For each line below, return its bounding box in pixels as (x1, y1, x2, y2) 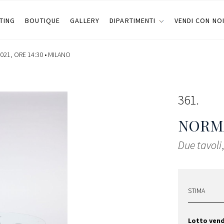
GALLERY (70, 16, 100, 25)
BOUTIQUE (25, 16, 60, 25)
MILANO (48, 50, 70, 59)
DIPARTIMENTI (109, 16, 156, 25)
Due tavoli (178, 138, 221, 152)
